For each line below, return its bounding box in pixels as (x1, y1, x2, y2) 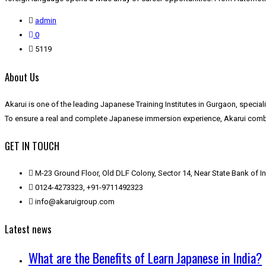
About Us (5, 69, 39, 84)
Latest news (5, 221, 52, 237)
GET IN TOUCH (5, 138, 59, 154)
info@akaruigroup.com (35, 197, 115, 206)
